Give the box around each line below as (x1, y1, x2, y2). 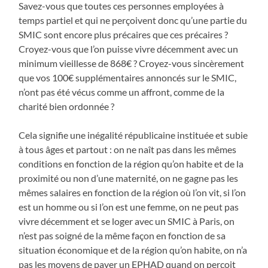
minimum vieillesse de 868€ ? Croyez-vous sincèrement (19, 57, 245, 69)
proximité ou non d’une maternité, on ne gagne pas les (19, 172, 239, 184)
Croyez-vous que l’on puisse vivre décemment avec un (19, 42, 239, 54)
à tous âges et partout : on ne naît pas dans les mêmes (19, 143, 237, 155)
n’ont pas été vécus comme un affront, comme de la (19, 86, 225, 98)
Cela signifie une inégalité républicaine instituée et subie (19, 129, 248, 141)
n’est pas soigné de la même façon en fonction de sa (19, 229, 226, 241)
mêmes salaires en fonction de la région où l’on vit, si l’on (19, 186, 246, 198)
